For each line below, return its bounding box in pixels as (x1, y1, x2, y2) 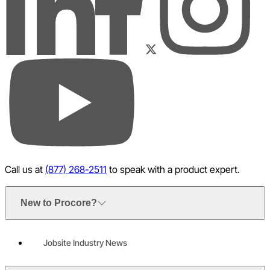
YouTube (5, 112, 31, 122)
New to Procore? (20, 197, 97, 208)
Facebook (96, 18, 127, 28)
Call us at (5, 163, 45, 175)
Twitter (146, 58, 167, 67)
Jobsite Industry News (43, 237, 127, 248)
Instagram (157, 18, 189, 28)
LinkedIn (5, 18, 31, 28)
